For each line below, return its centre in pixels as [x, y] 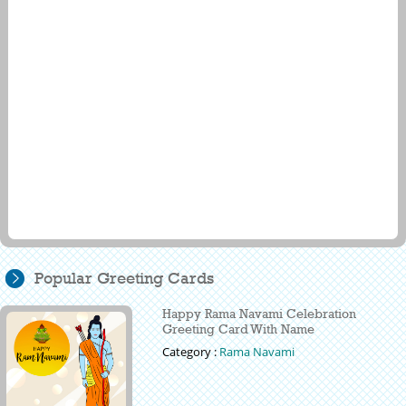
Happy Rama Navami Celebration [260, 314]
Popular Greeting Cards [124, 279]
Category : [191, 352]
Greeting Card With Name [239, 329]
